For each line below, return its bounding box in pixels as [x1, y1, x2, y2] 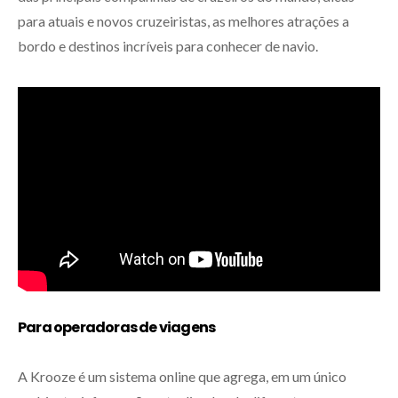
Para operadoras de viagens [18, 316, 216, 338]
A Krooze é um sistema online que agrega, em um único [18, 367, 346, 385]
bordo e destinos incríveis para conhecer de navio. [18, 37, 323, 54]
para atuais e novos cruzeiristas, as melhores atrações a [18, 12, 349, 29]
